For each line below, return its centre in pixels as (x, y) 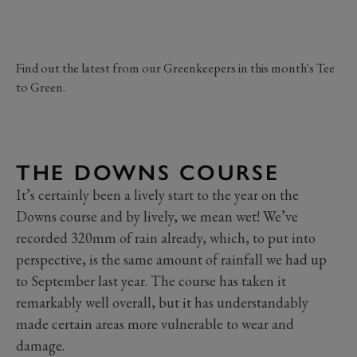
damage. (40, 345)
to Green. (41, 87)
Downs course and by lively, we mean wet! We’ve (157, 216)
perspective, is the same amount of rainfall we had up (171, 259)
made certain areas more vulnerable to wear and (155, 324)
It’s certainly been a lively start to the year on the (157, 194)
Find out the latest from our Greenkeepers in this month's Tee (175, 68)
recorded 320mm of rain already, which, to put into (166, 237)
